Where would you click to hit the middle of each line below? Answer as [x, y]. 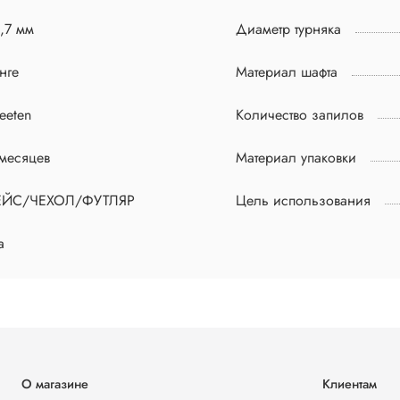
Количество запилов [300, 115]
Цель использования [303, 201]
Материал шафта [287, 72]
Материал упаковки [296, 158]
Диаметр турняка [288, 29]
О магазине [55, 384]
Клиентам [350, 384]
